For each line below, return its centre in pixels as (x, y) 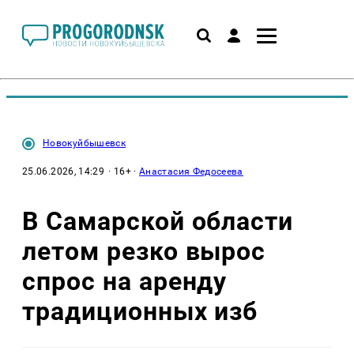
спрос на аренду (125, 281)
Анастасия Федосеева (191, 171)
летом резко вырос (144, 251)
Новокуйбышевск (85, 143)
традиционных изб (140, 311)
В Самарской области (158, 221)
